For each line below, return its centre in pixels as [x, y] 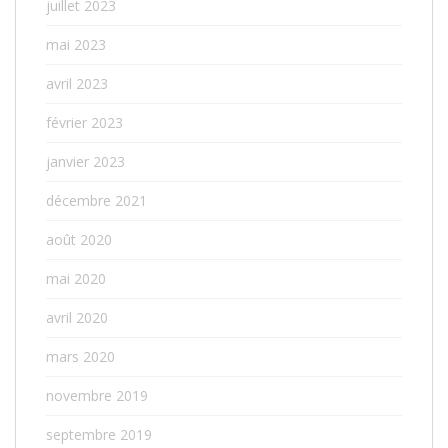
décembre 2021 [96, 200]
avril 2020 [77, 317]
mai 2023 [76, 44]
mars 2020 [80, 356]
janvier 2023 [85, 161]
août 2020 [79, 239]
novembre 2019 [97, 395]
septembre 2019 [99, 434]
